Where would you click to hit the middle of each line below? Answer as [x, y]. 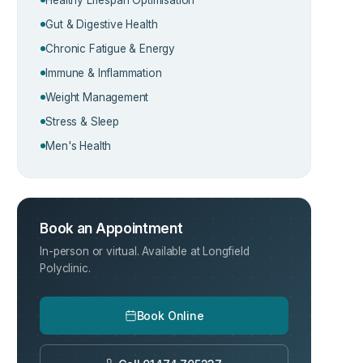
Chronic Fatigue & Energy [111, 48]
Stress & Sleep [82, 121]
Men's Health [79, 145]
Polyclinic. [65, 268]
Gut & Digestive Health [102, 24]
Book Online [170, 315]
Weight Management [97, 97]
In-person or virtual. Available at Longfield [145, 251]
